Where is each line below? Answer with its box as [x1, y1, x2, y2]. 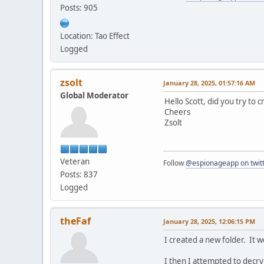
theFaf [60, 214, 91, 227]
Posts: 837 [60, 169, 98, 180]
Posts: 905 [60, 2, 98, 13]
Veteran [60, 156, 90, 167]
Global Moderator [60, 90, 128, 101]
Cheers [164, 106, 190, 117]
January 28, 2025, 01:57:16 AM [163, 78, 255, 87]
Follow [163, 157, 186, 168]
